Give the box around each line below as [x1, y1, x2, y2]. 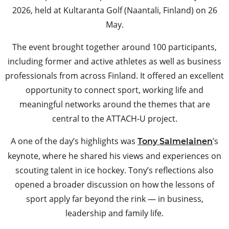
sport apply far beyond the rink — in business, [26, 193, 203, 204]
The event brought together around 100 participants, [12, 41, 217, 53]
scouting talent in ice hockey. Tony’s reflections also [15, 165, 214, 176]
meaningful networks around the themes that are [19, 99, 210, 110]
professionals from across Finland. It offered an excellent [5, 70, 224, 81]
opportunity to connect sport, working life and [26, 84, 203, 96]
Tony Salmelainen [138, 136, 213, 146]
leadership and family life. [65, 208, 164, 219]
